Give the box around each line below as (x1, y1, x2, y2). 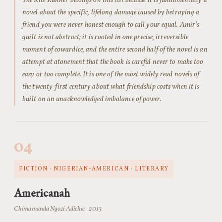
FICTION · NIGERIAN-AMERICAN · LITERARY (19, 165, 169, 173)
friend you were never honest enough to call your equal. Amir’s (22, 20, 200, 30)
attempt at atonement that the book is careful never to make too (22, 57, 204, 67)
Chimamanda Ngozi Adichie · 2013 (14, 204, 102, 214)
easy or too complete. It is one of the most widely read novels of (22, 69, 200, 79)
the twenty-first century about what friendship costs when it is (22, 82, 200, 92)
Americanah (14, 185, 70, 200)
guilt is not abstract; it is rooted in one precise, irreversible (22, 32, 189, 42)
